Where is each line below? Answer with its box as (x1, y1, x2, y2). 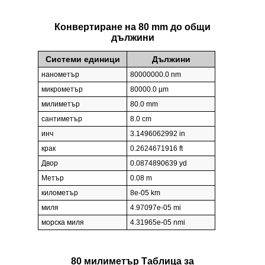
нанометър (41, 70, 79, 79)
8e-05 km (130, 189, 160, 198)
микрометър (41, 85, 83, 94)
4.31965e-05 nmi (130, 218, 185, 227)
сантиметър (41, 115, 82, 124)
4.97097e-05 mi (130, 203, 181, 212)
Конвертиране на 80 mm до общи (54, 22, 211, 33)
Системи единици (45, 54, 120, 64)
